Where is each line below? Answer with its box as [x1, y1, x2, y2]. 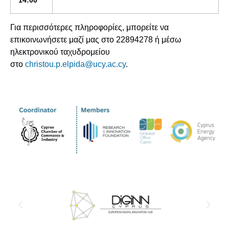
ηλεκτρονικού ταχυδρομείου [10, 48, 110, 57]
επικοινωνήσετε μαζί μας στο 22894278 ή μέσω [10, 35, 181, 44]
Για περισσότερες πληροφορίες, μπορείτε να [10, 23, 169, 32]
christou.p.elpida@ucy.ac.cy [25, 60, 126, 69]
